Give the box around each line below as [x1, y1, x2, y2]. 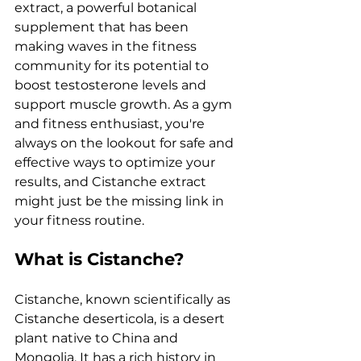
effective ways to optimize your [15, 155, 218, 170]
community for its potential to [15, 58, 212, 73]
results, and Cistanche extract [15, 174, 210, 189]
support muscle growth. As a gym [15, 97, 235, 112]
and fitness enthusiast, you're [15, 116, 208, 131]
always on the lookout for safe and [15, 135, 237, 151]
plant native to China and [15, 330, 181, 346]
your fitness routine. [15, 213, 144, 228]
